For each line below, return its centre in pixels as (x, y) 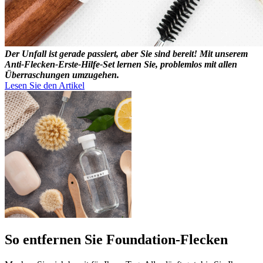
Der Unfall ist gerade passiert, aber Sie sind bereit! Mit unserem (126, 54)
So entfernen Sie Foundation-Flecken (116, 240)
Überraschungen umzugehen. (62, 75)
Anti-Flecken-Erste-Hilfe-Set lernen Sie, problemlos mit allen (121, 65)
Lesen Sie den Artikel (45, 86)
